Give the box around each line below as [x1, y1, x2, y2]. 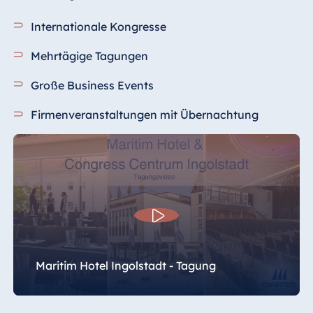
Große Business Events [31, 78, 154, 93]
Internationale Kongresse [31, 19, 167, 34]
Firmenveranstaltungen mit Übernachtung [31, 108, 259, 122]
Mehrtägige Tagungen [31, 48, 149, 63]
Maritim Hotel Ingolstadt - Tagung [35, 259, 216, 273]
